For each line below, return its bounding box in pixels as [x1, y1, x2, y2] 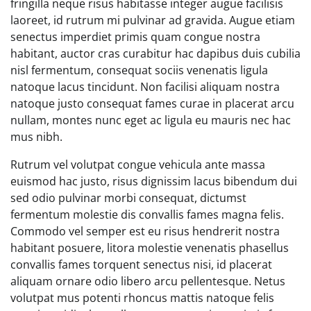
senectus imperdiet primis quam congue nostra [10, 28, 260, 44]
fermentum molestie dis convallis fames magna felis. [10, 206, 284, 222]
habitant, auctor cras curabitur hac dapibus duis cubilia [10, 45, 301, 61]
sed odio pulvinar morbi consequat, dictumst [10, 190, 246, 205]
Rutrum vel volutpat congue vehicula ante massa [10, 156, 265, 172]
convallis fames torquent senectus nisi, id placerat [10, 256, 272, 272]
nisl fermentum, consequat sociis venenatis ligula [10, 62, 268, 78]
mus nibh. [10, 128, 62, 144]
